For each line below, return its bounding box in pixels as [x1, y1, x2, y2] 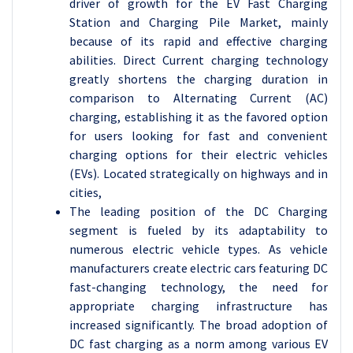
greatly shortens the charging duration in [69, 70, 328, 87]
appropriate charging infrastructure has [69, 297, 328, 314]
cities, [69, 184, 102, 200]
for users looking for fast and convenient [69, 127, 328, 143]
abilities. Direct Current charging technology [69, 51, 328, 68]
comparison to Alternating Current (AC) [69, 89, 328, 106]
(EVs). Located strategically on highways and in [69, 165, 328, 181]
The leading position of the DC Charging [69, 203, 328, 219]
